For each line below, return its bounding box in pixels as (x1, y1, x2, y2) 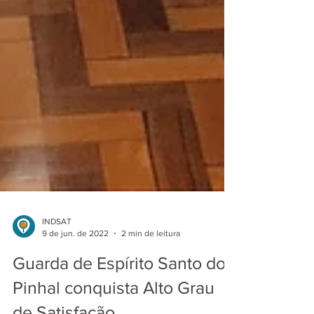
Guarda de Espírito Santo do (13, 272, 226, 292)
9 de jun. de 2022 (42, 247, 109, 257)
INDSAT (42, 235, 71, 245)
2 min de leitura (121, 247, 180, 257)
